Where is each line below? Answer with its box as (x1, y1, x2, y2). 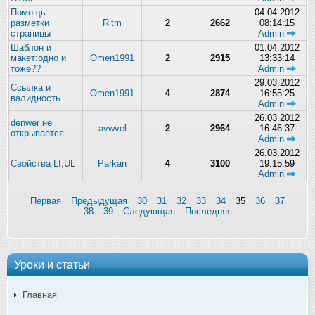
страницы (11, 27, 51, 39)
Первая (30, 195, 61, 206)
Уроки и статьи (14, 257, 90, 271)
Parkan (98, 157, 127, 169)
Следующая (122, 205, 175, 217)
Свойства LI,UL (11, 157, 75, 169)
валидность (11, 92, 60, 103)
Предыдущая (71, 195, 127, 206)
